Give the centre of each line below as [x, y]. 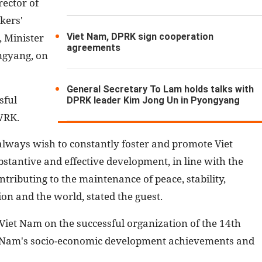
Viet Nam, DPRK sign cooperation [140, 36]
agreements [94, 47]
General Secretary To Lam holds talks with [161, 89]
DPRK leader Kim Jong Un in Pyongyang [154, 100]
